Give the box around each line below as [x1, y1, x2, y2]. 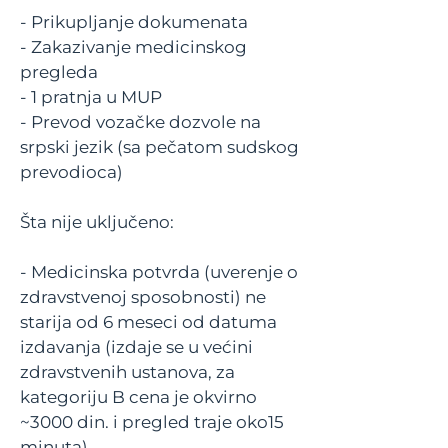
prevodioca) [20, 162, 123, 182]
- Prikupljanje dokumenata [20, 12, 248, 32]
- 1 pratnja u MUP [20, 87, 162, 107]
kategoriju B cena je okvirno [20, 387, 257, 407]
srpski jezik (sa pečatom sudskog [20, 137, 299, 157]
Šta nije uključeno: [20, 212, 174, 232]
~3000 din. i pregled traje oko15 [20, 412, 284, 432]
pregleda [20, 62, 98, 82]
